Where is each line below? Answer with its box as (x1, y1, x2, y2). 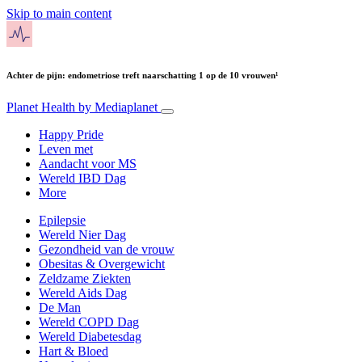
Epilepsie (39, 213, 86, 227)
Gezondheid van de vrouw (39, 242, 175, 256)
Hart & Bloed (39, 343, 108, 358)
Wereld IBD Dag (39, 170, 126, 185)
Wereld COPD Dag (39, 314, 139, 329)
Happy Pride (39, 127, 103, 141)
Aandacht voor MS (39, 156, 137, 170)
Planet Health (6, 99, 78, 114)
